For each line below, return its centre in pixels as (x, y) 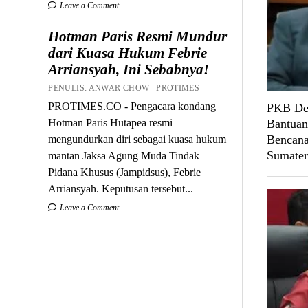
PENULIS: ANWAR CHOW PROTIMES (126, 88)
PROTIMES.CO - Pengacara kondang (132, 106)
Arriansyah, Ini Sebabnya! (129, 69)
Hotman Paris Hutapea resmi (111, 122)
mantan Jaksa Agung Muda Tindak (124, 155)
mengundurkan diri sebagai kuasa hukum (137, 139)
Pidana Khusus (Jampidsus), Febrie (125, 172)
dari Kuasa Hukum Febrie (128, 53)
